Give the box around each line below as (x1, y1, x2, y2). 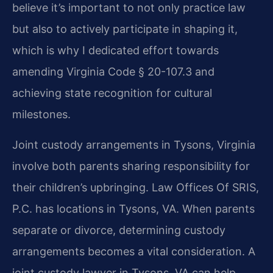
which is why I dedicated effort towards (12, 44, 219, 57)
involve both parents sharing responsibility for (12, 159, 250, 172)
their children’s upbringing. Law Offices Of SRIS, (12, 180, 259, 194)
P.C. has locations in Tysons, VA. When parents (12, 202, 255, 215)
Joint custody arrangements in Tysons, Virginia (12, 138, 255, 151)
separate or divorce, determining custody (12, 223, 225, 236)
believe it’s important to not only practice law (12, 1, 246, 15)
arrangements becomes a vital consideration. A (12, 244, 255, 258)
